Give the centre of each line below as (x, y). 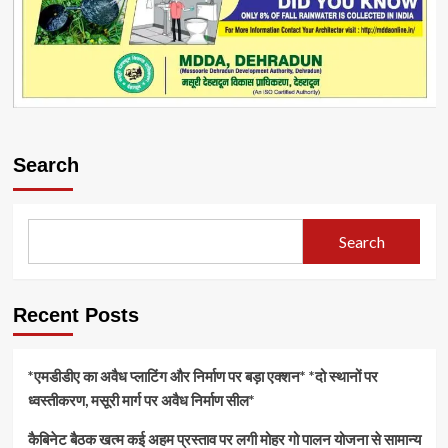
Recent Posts (75, 315)
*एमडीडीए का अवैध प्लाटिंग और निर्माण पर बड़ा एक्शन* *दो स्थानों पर (202, 376)
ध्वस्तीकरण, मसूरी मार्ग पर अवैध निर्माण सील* (141, 400)
